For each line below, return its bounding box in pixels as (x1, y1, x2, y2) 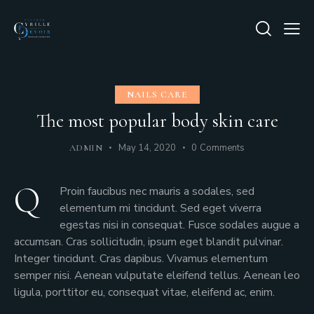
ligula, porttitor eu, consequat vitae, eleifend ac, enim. (14, 285, 275, 301)
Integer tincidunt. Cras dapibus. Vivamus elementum (14, 251, 268, 267)
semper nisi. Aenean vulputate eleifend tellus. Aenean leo (14, 268, 300, 284)
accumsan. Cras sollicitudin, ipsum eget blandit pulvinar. (14, 234, 283, 250)
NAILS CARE (126, 89, 188, 101)
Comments (200, 142, 245, 155)
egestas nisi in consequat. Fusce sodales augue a (60, 217, 299, 233)
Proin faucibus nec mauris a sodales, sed (60, 184, 254, 200)
